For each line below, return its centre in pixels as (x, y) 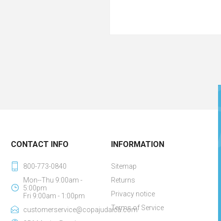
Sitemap (124, 166)
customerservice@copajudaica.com (81, 210)
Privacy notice (133, 194)
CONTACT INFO (40, 144)
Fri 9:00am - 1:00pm (54, 196)
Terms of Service (137, 208)
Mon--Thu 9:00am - (53, 180)
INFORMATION (137, 144)
